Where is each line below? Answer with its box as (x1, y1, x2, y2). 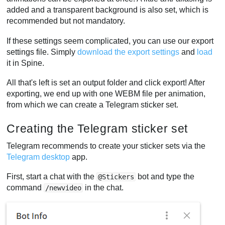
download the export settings (77, 47, 180, 56)
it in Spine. (7, 58, 45, 67)
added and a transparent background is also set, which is (7, 6, 209, 15)
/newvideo (45, 184, 82, 192)
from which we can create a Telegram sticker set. (7, 100, 179, 109)
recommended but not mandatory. (7, 17, 126, 26)
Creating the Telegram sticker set (7, 122, 188, 136)
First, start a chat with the (7, 172, 97, 181)
